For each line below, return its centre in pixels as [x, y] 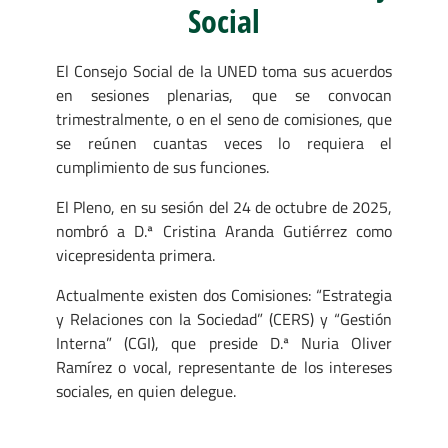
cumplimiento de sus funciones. [162, 166]
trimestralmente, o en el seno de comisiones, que [224, 118]
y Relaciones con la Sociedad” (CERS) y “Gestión [224, 318]
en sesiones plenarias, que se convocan [224, 94]
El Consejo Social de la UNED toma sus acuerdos [224, 70]
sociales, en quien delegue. [146, 390]
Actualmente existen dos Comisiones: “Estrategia [224, 294]
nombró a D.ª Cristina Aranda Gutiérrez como [224, 230]
